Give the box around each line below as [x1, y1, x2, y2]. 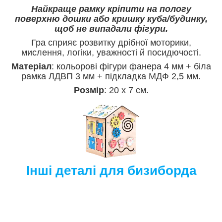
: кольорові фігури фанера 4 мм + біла [51, 61, 211, 71]
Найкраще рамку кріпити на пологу [31, 3, 191, 14]
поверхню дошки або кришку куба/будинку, [14, 13, 208, 24]
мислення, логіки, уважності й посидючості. [21, 47, 201, 57]
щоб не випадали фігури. [54, 23, 168, 34]
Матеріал [11, 61, 52, 71]
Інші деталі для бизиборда [26, 163, 196, 178]
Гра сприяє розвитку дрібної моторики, [31, 37, 191, 48]
